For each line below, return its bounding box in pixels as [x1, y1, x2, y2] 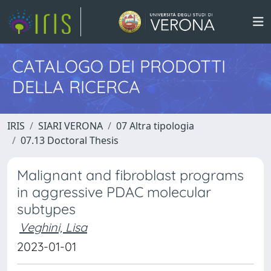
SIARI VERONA [38, 119, 103, 132]
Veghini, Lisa [19, 220, 87, 235]
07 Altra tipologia [116, 119, 194, 132]
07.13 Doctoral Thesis [21, 134, 119, 147]
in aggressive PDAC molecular [17, 183, 211, 201]
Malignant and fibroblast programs [17, 166, 244, 184]
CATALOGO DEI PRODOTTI [12, 55, 226, 77]
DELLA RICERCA [12, 76, 140, 97]
